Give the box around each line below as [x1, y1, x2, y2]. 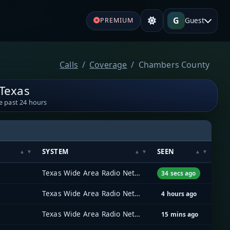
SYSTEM [42, 146, 69, 156]
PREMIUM [100, 16, 133, 25]
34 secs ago [161, 168, 196, 177]
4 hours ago [161, 189, 197, 198]
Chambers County [138, 59, 209, 70]
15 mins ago [161, 209, 199, 218]
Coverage [89, 59, 127, 70]
